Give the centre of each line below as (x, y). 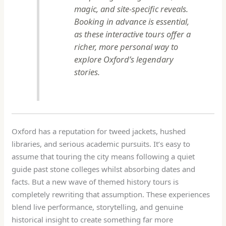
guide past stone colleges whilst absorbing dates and (104, 169)
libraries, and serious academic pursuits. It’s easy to (101, 144)
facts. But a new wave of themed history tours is (95, 182)
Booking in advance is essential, (131, 22)
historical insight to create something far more (93, 220)
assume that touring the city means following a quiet (103, 157)
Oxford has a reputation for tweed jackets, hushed (99, 131)
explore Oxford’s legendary (124, 60)
